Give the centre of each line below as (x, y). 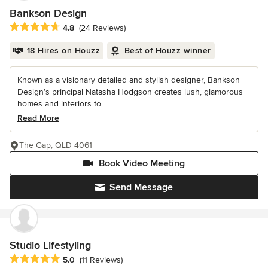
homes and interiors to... (62, 104)
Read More (38, 118)
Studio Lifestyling (50, 246)
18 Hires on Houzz (63, 51)
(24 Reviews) (102, 28)
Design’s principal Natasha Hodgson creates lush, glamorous (130, 92)
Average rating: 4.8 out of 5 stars (77, 27)
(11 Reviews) (101, 260)
